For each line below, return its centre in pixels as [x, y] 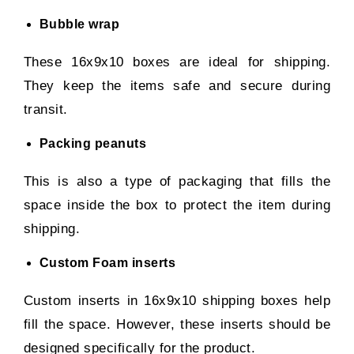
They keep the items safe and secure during [177, 85]
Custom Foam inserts [108, 262]
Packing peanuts [93, 143]
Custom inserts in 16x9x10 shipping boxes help [177, 300]
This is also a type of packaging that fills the [177, 181]
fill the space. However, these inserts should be [177, 324]
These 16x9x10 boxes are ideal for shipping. [177, 62]
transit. [46, 109]
